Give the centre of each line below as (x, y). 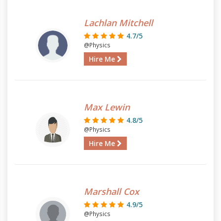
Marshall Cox (111, 191)
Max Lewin (107, 107)
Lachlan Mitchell (118, 23)
